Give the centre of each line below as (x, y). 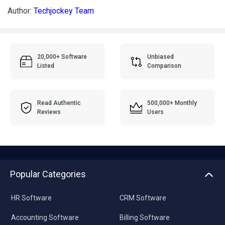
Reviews (49, 112)
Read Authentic (59, 103)
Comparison (164, 66)
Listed (46, 66)
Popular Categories (48, 174)
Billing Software (144, 218)
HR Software (31, 198)
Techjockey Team (64, 11)
